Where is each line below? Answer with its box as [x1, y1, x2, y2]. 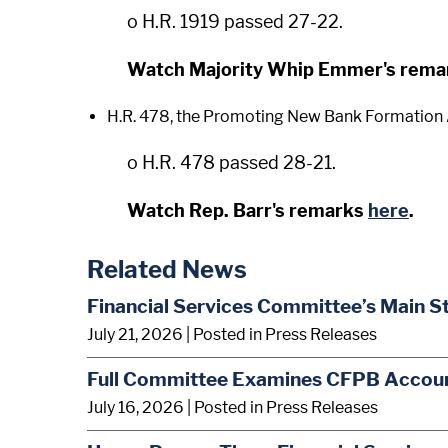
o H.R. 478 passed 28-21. [127, 152, 336, 173]
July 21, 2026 [87, 324, 183, 344]
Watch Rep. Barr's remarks [127, 200, 368, 221]
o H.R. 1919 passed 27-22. [127, 11, 343, 32]
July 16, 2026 [87, 397, 184, 417]
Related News [87, 255, 247, 284]
